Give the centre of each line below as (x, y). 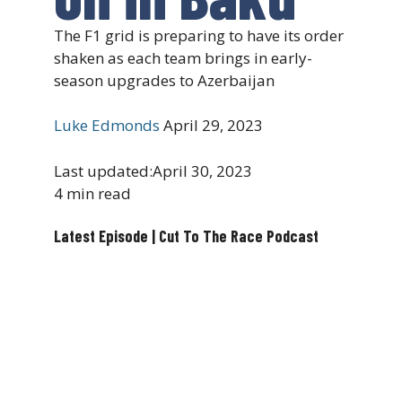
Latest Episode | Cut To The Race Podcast (186, 236)
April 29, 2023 (213, 126)
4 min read (92, 193)
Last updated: (103, 170)
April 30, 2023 (202, 170)
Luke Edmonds (107, 126)
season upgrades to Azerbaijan (164, 80)
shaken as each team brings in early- (183, 57)
